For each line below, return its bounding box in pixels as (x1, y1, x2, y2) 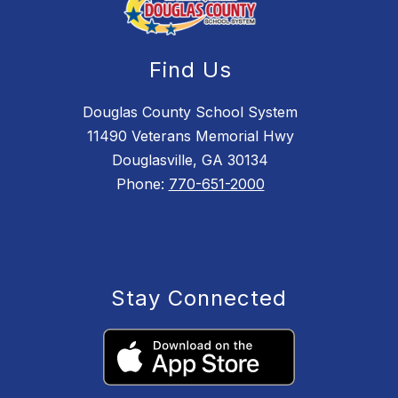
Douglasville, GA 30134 (112, 151, 268, 170)
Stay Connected (111, 285, 287, 312)
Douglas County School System (83, 103, 298, 122)
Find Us (148, 57, 232, 84)
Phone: (115, 175, 169, 194)
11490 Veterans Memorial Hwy (86, 127, 294, 146)
